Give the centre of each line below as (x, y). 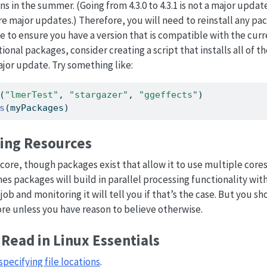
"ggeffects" (169, 94)
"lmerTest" (32, 94)
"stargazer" (99, 94)
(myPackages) (37, 108)
